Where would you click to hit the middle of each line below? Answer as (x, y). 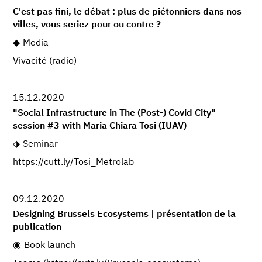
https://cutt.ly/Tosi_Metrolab (74, 162)
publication (37, 228)
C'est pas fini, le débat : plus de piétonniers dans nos (127, 12)
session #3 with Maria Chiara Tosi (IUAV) (100, 127)
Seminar (40, 145)
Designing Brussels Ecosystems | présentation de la (125, 215)
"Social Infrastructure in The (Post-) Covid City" (115, 114)
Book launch (49, 246)
